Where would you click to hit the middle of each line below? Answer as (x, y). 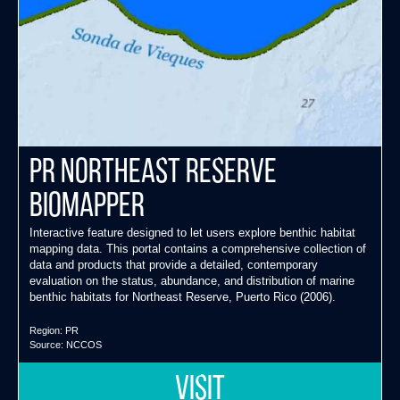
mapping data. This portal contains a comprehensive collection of (198, 248)
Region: (47, 330)
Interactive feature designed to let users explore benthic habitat (192, 232)
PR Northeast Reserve (153, 173)
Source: (48, 344)
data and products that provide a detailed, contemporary (174, 264)
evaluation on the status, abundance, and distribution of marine (192, 280)
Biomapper (87, 207)
